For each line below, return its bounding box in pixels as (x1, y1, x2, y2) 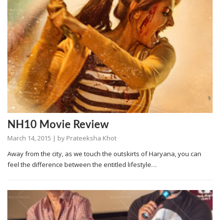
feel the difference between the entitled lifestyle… (7, 160, 157, 169)
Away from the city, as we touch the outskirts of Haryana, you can (7, 149, 201, 159)
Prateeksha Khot (66, 134, 116, 143)
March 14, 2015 (7, 134, 51, 143)
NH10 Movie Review (7, 119, 109, 131)
